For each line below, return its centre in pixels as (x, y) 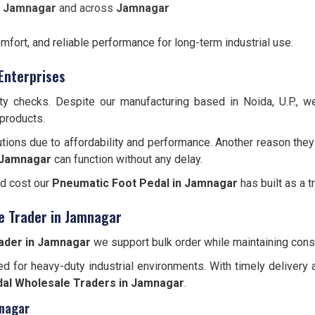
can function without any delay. (127, 159)
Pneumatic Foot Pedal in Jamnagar (145, 183)
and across (86, 8)
